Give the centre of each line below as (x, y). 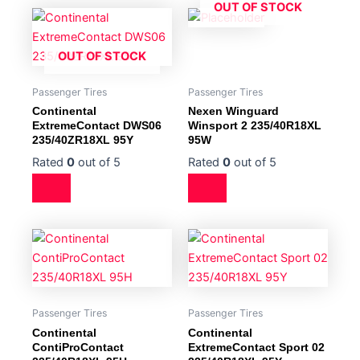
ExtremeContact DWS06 (97, 126)
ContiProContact (78, 347)
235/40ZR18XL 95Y (83, 140)
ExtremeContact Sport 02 (256, 347)
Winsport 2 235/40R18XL (255, 126)
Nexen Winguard (233, 111)
